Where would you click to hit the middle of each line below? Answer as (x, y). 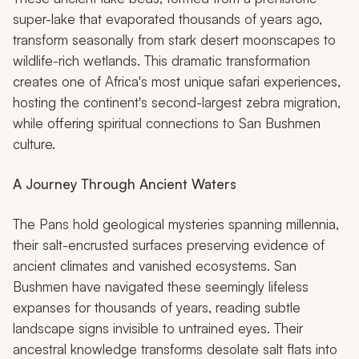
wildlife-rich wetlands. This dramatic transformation (161, 61)
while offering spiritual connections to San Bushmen (167, 123)
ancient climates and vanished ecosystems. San (155, 266)
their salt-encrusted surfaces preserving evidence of (169, 245)
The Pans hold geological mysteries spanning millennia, (176, 224)
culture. (34, 144)
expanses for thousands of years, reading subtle (157, 308)
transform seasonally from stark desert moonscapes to (174, 40)
